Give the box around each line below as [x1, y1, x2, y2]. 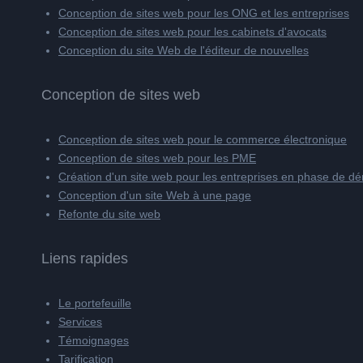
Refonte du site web [58, 207, 160, 220]
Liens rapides [41, 250, 128, 267]
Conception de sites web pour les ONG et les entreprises [58, 6, 349, 19]
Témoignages [58, 334, 129, 347]
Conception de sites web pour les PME [58, 152, 256, 164]
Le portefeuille [58, 297, 131, 310]
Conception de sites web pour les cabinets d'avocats [58, 25, 327, 38]
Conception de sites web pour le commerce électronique [58, 133, 347, 146]
